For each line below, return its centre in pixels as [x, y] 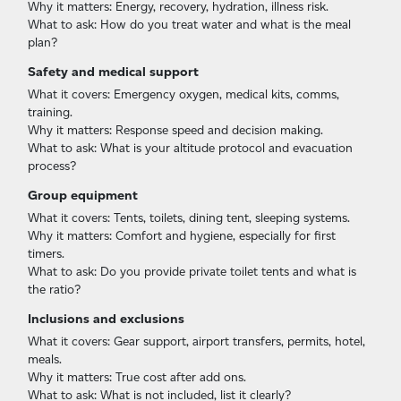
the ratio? [54, 289]
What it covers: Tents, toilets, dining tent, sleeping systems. [189, 217]
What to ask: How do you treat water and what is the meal [189, 24]
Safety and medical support [113, 71]
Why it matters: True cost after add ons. [137, 376]
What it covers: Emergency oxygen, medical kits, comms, [183, 94]
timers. [46, 253]
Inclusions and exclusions [106, 318]
